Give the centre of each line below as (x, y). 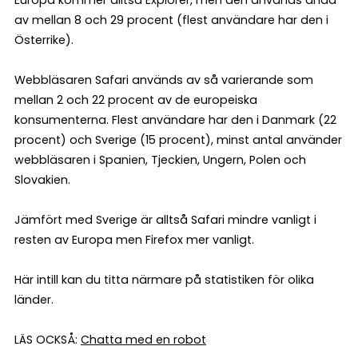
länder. (34, 299)
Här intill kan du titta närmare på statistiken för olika (164, 279)
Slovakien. (42, 179)
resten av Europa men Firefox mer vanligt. (134, 239)
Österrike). (44, 40)
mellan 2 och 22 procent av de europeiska (136, 99)
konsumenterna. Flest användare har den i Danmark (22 (175, 119)
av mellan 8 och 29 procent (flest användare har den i (171, 20)
